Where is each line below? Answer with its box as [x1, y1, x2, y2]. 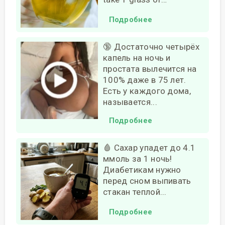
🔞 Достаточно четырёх [102, 41, 199, 52]
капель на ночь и [102, 52, 171, 63]
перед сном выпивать [102, 175, 191, 186]
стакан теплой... [102, 186, 167, 197]
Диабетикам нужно [102, 164, 181, 175]
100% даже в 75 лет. [102, 74, 186, 85]
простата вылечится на [102, 63, 197, 74]
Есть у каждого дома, [102, 85, 191, 96]
